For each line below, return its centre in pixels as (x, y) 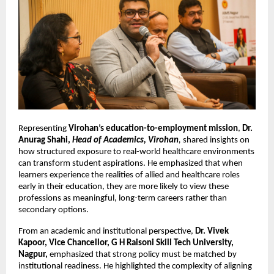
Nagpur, (33, 254)
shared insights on (216, 140)
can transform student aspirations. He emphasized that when (131, 163)
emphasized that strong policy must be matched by (142, 254)
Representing (43, 128)
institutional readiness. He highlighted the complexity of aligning (135, 266)
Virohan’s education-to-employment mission (153, 128)
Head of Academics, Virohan (125, 140)
